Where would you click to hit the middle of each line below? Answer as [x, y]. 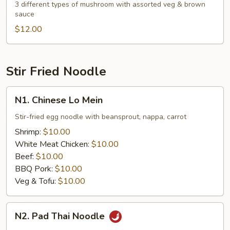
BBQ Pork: [35, 169]
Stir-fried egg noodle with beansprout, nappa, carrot [101, 117]
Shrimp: [29, 132]
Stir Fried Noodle [56, 71]
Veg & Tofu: [36, 181]
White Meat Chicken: [53, 144]
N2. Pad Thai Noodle [61, 216]
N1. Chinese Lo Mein [59, 100]
